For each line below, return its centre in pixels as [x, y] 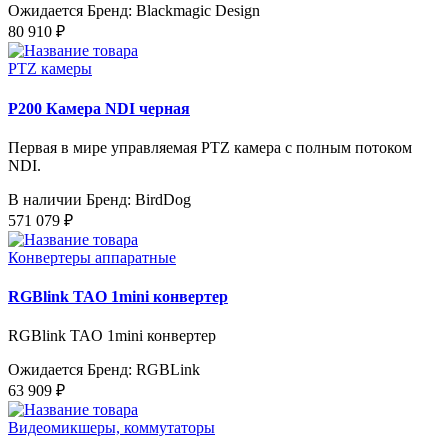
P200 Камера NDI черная [99, 108]
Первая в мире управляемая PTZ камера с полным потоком [210, 147]
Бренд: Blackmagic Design [173, 11]
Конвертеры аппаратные [92, 257]
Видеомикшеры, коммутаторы [111, 428]
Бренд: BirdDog [138, 199]
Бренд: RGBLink [143, 370]
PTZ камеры [50, 69]
